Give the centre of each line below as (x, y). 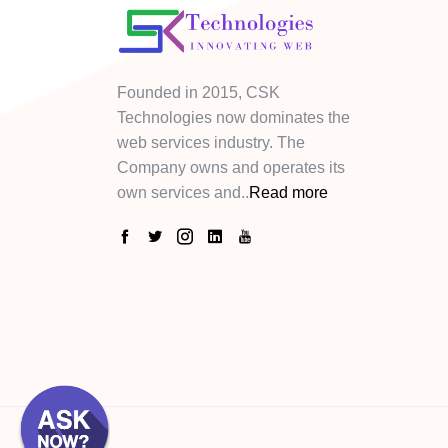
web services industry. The (211, 142)
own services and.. (183, 192)
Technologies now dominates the (233, 117)
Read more (288, 192)
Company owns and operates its (231, 167)
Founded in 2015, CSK (198, 92)
